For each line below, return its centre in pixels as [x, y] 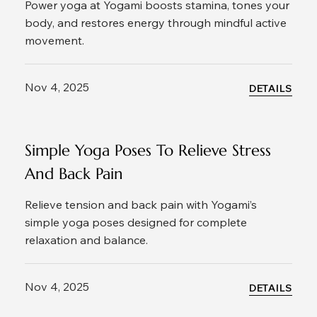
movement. [54, 41]
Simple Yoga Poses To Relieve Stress [148, 151]
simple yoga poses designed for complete [136, 223]
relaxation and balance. [86, 240]
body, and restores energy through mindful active [156, 23]
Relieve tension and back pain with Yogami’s [141, 205]
